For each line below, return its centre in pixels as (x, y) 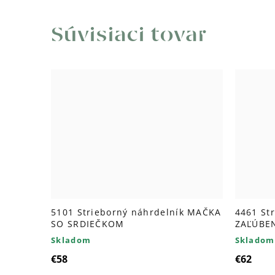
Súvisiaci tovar (129, 35)
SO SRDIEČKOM (88, 223)
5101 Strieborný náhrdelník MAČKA (136, 212)
